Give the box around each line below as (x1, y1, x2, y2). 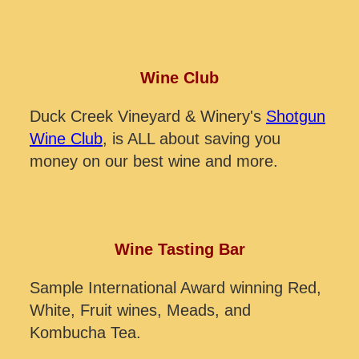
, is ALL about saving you (103, 129, 280, 147)
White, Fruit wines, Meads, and (30, 301, 251, 319)
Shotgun (266, 107, 325, 125)
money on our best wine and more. (30, 151, 278, 170)
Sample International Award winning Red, (30, 278, 321, 296)
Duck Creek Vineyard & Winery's (30, 107, 266, 125)
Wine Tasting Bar (114, 240, 245, 258)
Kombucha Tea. (30, 323, 141, 341)
